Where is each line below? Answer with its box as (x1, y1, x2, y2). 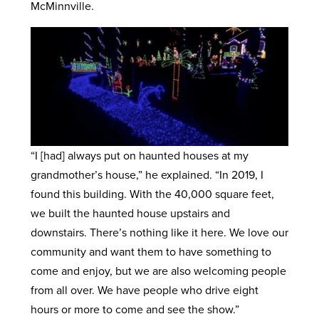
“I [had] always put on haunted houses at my (30, 147, 249, 164)
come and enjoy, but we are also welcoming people (30, 263, 286, 280)
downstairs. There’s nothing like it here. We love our (30, 224, 288, 241)
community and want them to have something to (30, 244, 271, 261)
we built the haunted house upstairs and (30, 205, 230, 222)
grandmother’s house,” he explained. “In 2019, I (30, 167, 263, 184)
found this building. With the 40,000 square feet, (30, 186, 274, 203)
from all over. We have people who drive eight (30, 282, 258, 299)
